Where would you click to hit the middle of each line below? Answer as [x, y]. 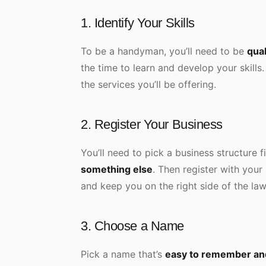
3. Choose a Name [132, 226]
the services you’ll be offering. [150, 84]
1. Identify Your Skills [140, 23]
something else [117, 169]
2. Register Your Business [153, 124]
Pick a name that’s [123, 254]
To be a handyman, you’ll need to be [164, 51]
